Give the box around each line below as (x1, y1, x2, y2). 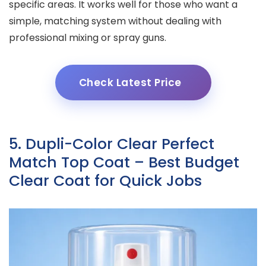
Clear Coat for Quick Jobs (9, 170, 202, 191)
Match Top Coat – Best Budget (9, 151, 239, 173)
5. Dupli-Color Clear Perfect (9, 133, 214, 154)
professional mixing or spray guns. (9, 30, 166, 45)
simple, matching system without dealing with (9, 14, 221, 28)
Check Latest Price (78, 75, 182, 90)
